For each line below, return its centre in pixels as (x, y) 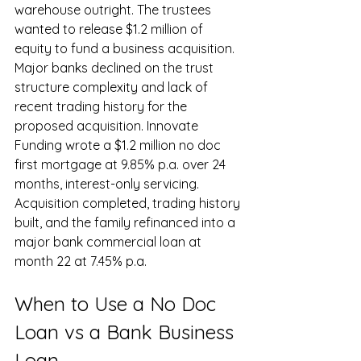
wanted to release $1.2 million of (110, 29)
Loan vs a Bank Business (127, 332)
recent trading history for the (102, 107)
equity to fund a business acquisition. (126, 49)
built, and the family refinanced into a (127, 223)
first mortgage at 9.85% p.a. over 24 (122, 165)
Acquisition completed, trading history (129, 203)
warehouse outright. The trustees (114, 10)
